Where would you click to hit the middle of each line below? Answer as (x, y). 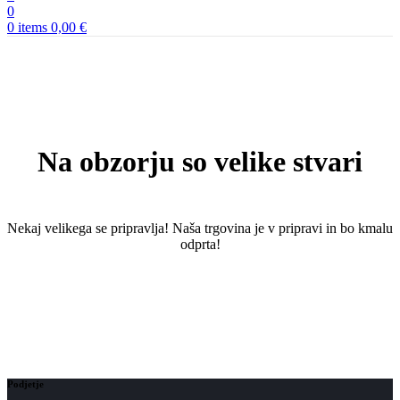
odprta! (200, 245)
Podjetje (25, 384)
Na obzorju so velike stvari (200, 161)
